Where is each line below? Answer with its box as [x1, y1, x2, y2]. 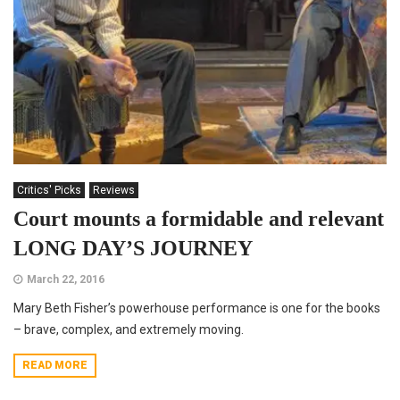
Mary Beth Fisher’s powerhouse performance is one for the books [13, 300, 380, 315]
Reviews [93, 183, 135, 196]
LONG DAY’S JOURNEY [13, 236, 253, 260]
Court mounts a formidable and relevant [13, 206, 384, 230]
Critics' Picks [17, 183, 81, 196]
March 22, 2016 [27, 272, 104, 286]
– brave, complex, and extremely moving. [13, 321, 244, 337]
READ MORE [22, 358, 87, 371]
